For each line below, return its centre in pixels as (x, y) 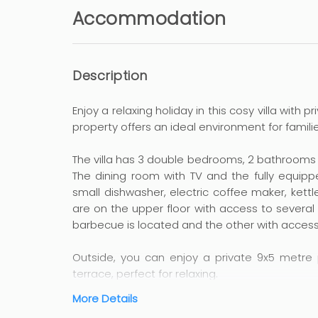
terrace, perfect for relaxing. (145, 274)
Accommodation (149, 19)
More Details (105, 298)
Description (110, 76)
